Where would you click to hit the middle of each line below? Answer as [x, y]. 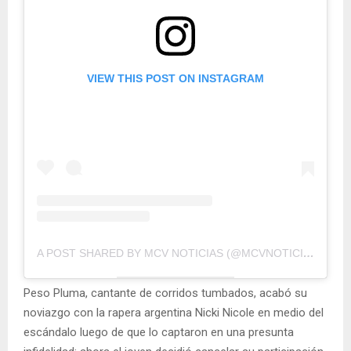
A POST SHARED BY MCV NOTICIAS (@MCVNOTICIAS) [309, 253]
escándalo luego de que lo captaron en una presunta [159, 332]
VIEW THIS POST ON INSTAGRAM [175, 78]
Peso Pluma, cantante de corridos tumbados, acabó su [165, 293]
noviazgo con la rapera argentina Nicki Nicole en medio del [174, 312]
